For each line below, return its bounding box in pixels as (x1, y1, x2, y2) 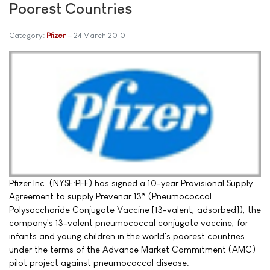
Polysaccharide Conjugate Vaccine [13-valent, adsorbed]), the (9, 204, 261, 215)
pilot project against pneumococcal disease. (9, 257, 189, 268)
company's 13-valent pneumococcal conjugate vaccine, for (9, 218, 248, 228)
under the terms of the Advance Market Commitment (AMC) (9, 244, 256, 255)
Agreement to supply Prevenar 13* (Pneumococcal (9, 191, 212, 202)
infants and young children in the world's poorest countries (9, 231, 245, 242)
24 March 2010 (74, 31, 125, 40)
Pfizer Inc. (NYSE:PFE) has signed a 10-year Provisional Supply (9, 178, 253, 189)
